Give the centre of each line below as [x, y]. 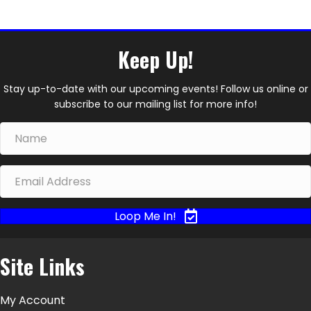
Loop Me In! [145, 217]
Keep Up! [155, 59]
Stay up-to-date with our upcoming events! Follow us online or [155, 89]
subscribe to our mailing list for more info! [155, 104]
